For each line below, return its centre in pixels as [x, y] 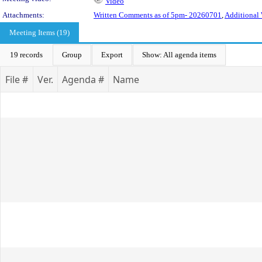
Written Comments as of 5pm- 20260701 [158, 15]
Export [112, 55]
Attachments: [23, 15]
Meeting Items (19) [39, 32]
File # [17, 80]
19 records [26, 55]
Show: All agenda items [179, 55]
